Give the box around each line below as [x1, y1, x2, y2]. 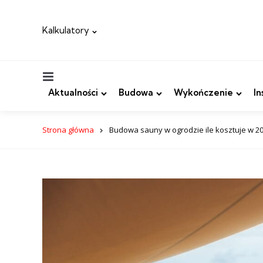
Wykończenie [174, 87, 233, 98]
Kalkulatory [42, 25, 89, 36]
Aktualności [48, 87, 98, 98]
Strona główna [42, 124, 94, 135]
